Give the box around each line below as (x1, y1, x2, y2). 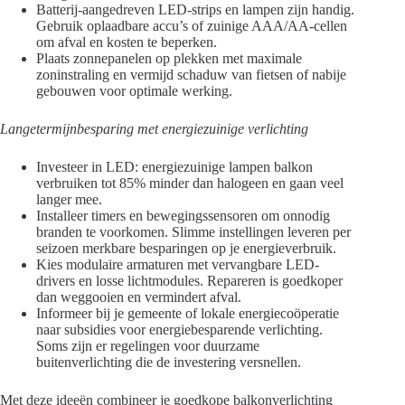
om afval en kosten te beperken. (36, 33, 217, 50)
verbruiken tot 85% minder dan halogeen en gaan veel (36, 174, 344, 191)
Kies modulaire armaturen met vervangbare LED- (36, 256, 319, 272)
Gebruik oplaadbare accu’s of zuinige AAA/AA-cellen (36, 17, 347, 33)
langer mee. (36, 191, 102, 207)
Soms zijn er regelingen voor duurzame (36, 337, 259, 353)
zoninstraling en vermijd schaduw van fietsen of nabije (36, 66, 346, 82)
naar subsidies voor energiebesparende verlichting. (36, 321, 323, 337)
